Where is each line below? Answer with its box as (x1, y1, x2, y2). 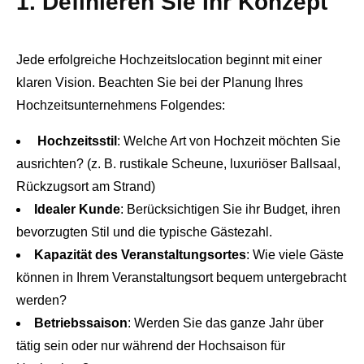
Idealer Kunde (34, 202, 120, 217)
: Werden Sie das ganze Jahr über (128, 316, 323, 331)
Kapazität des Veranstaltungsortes (34, 248, 246, 262)
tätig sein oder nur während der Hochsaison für (16, 339, 285, 353)
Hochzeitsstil (37, 134, 117, 149)
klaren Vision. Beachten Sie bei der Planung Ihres (16, 76, 303, 90)
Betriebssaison (34, 316, 128, 331)
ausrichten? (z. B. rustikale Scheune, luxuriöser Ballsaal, (16, 157, 340, 171)
